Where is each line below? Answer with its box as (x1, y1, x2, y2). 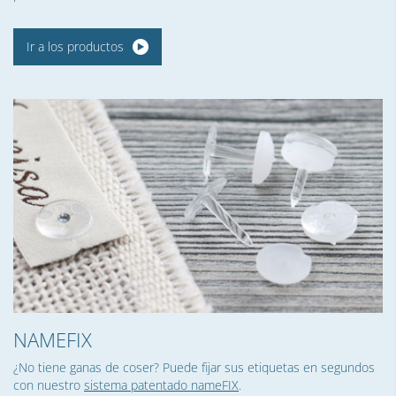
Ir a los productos (27, 38, 124, 56)
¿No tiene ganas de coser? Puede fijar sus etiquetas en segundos (13, 359, 375, 377)
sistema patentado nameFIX (84, 377, 239, 394)
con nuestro (13, 377, 84, 394)
